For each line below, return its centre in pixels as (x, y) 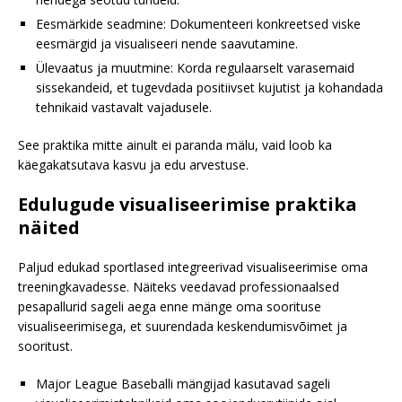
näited (49, 228)
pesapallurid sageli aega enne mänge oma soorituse (170, 307)
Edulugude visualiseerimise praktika (188, 205)
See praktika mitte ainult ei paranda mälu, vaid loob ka (175, 145)
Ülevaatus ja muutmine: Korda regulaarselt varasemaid (195, 68)
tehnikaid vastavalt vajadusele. (124, 108)
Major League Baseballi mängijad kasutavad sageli (183, 384)
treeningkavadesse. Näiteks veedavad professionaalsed (179, 287)
